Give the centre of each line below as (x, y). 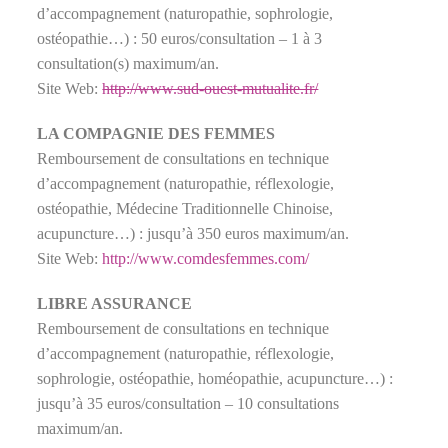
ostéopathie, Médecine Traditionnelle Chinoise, (185, 208)
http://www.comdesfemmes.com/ (206, 258)
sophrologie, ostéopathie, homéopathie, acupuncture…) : (215, 378)
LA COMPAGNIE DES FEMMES (156, 133)
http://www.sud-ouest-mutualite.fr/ (210, 88)
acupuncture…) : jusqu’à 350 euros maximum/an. (193, 233)
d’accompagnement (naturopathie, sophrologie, (185, 13)
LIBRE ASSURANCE (115, 303)
